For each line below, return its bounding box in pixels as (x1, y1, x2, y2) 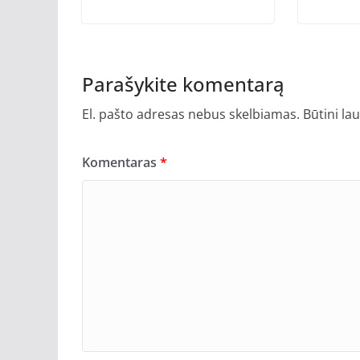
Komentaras (82, 153, 160, 171)
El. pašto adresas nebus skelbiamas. (82, 104, 300, 123)
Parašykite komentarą (82, 70, 284, 97)
